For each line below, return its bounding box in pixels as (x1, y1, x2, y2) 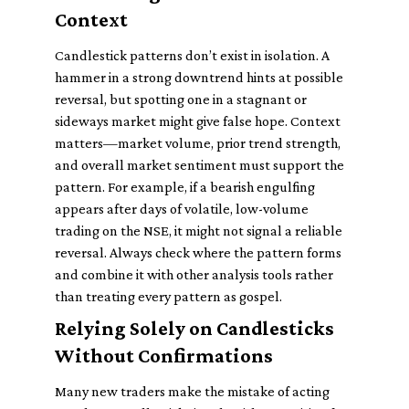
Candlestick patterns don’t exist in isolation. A (55, 47, 330, 63)
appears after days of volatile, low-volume (55, 201, 309, 216)
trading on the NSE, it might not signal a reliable (55, 223, 342, 238)
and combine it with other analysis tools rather (55, 267, 333, 282)
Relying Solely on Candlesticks (55, 317, 334, 340)
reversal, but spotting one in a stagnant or (55, 91, 307, 107)
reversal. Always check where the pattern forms (55, 245, 341, 260)
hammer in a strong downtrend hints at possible (55, 69, 343, 85)
